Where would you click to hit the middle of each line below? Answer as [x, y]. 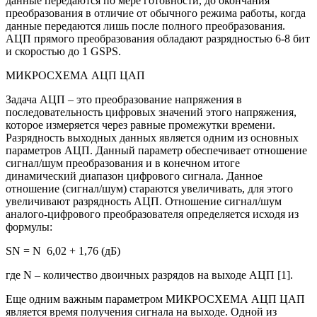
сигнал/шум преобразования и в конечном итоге [123, 163]
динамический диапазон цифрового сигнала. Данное [134, 176]
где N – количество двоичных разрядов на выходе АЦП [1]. [149, 275]
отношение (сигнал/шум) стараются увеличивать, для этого [149, 189]
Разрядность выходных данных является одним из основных [152, 138]
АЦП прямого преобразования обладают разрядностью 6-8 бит [158, 39]
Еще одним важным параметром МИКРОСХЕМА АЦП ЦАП [155, 299]
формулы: [29, 227]
